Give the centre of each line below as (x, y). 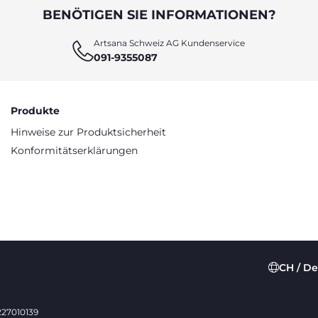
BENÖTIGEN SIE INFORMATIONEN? (159, 15)
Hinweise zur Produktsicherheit (88, 132)
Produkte (35, 111)
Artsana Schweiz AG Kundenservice (170, 43)
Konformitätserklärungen (74, 150)
